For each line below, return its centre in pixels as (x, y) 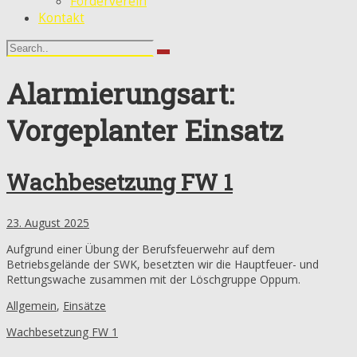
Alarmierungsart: (120, 94)
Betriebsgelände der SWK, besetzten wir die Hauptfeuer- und (163, 264)
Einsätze (84, 305)
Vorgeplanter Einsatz (145, 130)
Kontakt (61, 18)
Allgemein (31, 305)
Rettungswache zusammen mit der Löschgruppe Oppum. (153, 279)
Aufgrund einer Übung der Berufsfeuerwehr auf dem (141, 249)
